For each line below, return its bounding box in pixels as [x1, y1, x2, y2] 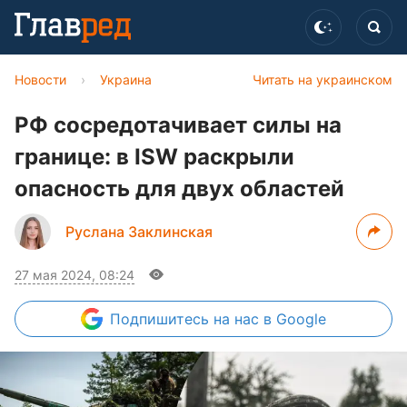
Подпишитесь [110, 310, 213, 328]
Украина [100, 72, 152, 87]
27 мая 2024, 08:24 [15, 267, 134, 283]
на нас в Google [213, 310, 326, 328]
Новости [15, 72, 66, 87]
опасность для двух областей [15, 175, 344, 202]
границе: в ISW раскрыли [15, 144, 294, 170]
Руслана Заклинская [65, 223, 213, 241]
